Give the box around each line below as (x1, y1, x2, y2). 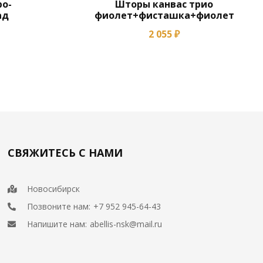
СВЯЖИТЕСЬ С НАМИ (8, 146, 123, 160)
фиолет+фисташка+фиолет (94, 9, 234, 22)
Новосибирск (27, 183, 80, 194)
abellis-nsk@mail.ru (90, 218, 163, 230)
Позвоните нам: (27, 201, 91, 212)
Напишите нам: (27, 218, 87, 230)
